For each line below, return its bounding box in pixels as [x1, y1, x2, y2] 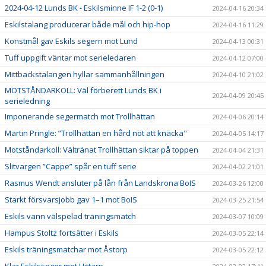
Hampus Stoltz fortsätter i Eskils [5, 227, 119, 238]
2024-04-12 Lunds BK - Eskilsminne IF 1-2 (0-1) [5, 2, 163, 13]
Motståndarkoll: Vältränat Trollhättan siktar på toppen [5, 144, 198, 155]
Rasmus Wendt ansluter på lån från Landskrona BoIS [5, 177, 196, 188]
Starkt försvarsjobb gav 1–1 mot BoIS [5, 194, 137, 205]
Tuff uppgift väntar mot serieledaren [5, 52, 136, 63]
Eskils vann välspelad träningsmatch [5, 210, 136, 221]
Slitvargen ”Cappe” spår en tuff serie [5, 160, 137, 172]
